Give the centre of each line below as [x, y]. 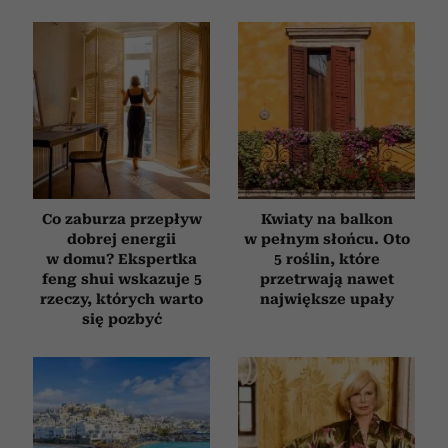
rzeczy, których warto [121, 298]
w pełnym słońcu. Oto [326, 238]
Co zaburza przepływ [121, 218]
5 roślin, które [326, 258]
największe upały [326, 298]
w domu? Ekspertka [121, 258]
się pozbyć [121, 318]
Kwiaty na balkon [326, 218]
